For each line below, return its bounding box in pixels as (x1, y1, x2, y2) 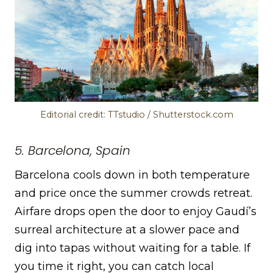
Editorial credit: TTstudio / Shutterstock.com (40, 109, 233, 121)
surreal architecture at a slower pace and (15, 223, 239, 237)
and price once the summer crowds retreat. (15, 186, 252, 200)
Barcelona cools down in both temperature (15, 168, 250, 182)
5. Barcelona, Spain (15, 142, 130, 160)
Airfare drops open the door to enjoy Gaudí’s (15, 205, 257, 219)
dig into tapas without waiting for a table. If (15, 241, 250, 255)
